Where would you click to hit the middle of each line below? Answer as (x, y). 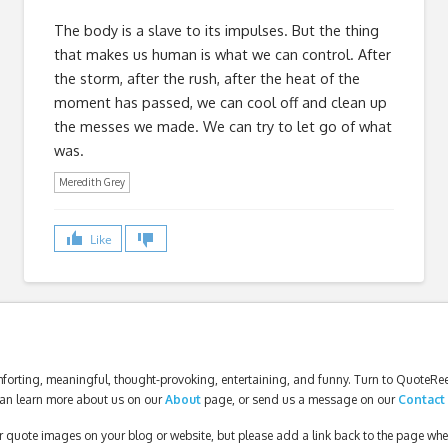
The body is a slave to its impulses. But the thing (216, 29)
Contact (421, 400)
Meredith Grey (92, 181)
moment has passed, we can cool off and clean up (220, 101)
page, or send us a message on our (300, 400)
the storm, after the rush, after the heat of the (207, 77)
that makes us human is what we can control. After (222, 53)
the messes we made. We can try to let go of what (223, 125)
